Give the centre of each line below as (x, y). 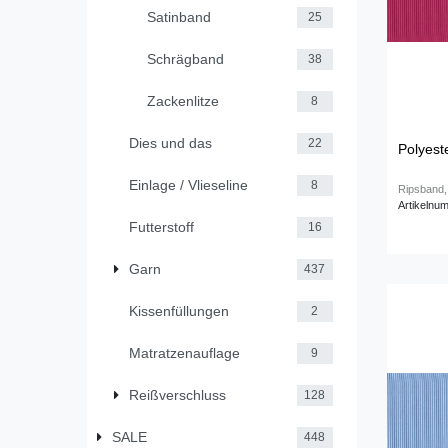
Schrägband (185, 58)
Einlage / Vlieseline (188, 184)
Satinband (178, 16)
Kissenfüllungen (179, 310)
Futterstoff (161, 226)
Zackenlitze (182, 100)
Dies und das (170, 142)
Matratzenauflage (184, 352)
